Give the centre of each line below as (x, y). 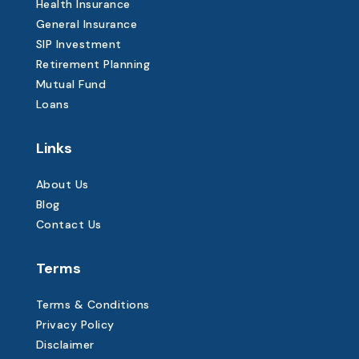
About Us (62, 185)
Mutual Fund (71, 85)
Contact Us (69, 225)
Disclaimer (65, 345)
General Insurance (87, 24)
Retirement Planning (93, 65)
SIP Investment (79, 44)
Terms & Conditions (93, 305)
